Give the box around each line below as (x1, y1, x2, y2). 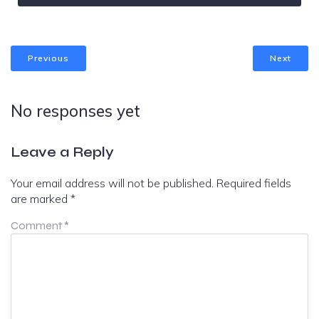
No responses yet (11, 100, 140, 121)
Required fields (216, 175, 291, 190)
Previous (28, 53, 69, 63)
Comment (11, 218, 64, 232)
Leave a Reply (11, 142, 114, 161)
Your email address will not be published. (11, 175, 214, 190)
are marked (11, 191, 70, 206)
